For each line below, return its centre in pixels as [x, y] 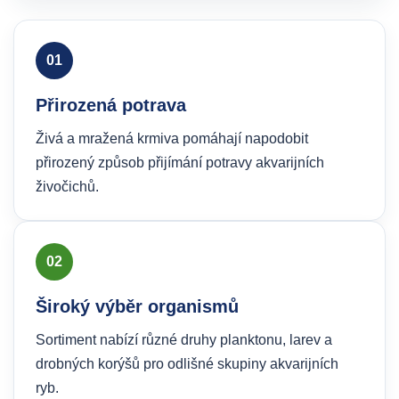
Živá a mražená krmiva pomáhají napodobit [172, 138]
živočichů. [67, 187]
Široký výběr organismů [137, 306]
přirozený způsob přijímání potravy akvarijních [180, 163]
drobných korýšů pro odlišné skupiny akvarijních [187, 364]
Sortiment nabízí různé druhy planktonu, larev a [184, 340]
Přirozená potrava [111, 105]
